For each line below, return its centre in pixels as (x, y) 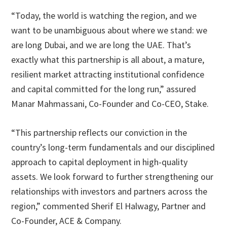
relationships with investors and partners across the (109, 191)
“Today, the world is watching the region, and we (104, 15)
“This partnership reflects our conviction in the (99, 132)
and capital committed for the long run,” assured (104, 89)
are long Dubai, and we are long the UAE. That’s (101, 45)
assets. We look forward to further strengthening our (112, 176)
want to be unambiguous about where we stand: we (109, 30)
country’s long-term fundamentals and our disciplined (113, 147)
